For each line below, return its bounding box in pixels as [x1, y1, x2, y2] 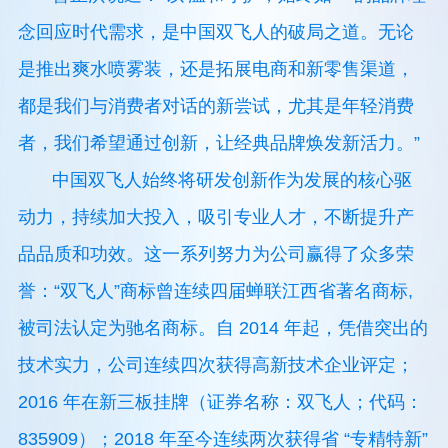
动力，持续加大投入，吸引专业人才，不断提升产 [17, 207, 414, 228]
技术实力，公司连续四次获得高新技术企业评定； [17, 355, 414, 376]
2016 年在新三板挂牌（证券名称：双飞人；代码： [17, 392, 423, 413]
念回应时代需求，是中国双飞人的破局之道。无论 [17, 22, 414, 43]
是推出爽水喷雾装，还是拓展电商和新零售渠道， [17, 59, 414, 80]
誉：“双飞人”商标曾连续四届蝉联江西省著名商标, [17, 281, 413, 302]
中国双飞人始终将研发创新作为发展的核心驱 [52, 170, 413, 191]
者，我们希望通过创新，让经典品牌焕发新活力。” [17, 133, 420, 154]
